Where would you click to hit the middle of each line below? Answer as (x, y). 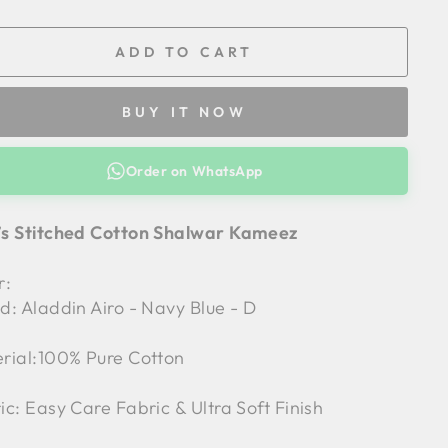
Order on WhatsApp (194, 170)
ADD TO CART (184, 51)
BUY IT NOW (184, 111)
